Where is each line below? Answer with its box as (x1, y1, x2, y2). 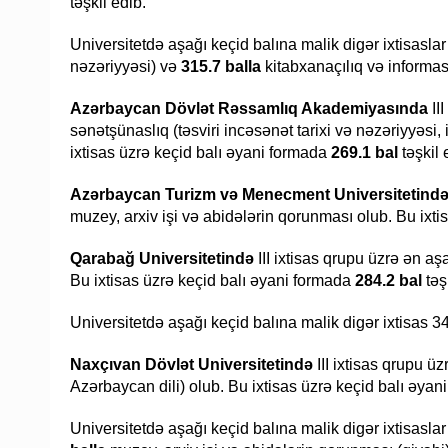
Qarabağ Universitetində (70, 250, 254, 268)
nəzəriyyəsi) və (70, 58, 181, 76)
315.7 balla (181, 58, 261, 76)
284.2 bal (355, 272, 422, 290)
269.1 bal (331, 144, 398, 162)
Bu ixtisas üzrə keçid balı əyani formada (70, 272, 355, 290)
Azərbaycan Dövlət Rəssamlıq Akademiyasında (70, 100, 432, 118)
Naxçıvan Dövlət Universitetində (70, 356, 313, 374)
